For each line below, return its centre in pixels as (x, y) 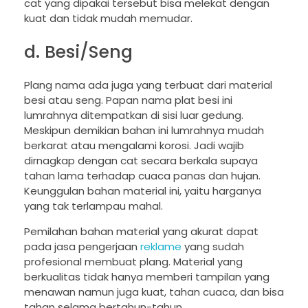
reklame (161, 246)
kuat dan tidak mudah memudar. (108, 18)
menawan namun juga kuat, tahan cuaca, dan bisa (154, 291)
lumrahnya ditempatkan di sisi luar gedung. (134, 115)
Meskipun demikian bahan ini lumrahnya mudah (144, 130)
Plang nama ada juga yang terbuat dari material (148, 85)
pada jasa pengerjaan (82, 246)
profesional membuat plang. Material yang (133, 261)
